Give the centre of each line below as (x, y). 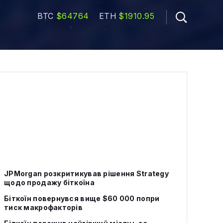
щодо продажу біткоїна (49, 182)
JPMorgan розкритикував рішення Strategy (86, 173)
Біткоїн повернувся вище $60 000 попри (82, 198)
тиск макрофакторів (44, 207)
